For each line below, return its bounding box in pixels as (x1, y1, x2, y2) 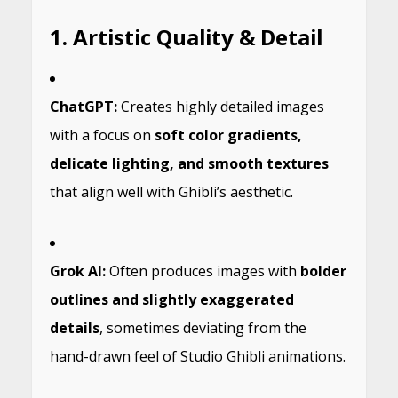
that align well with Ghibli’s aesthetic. (49, 182, 293, 202)
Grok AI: (49, 261, 106, 281)
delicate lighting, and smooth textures (49, 154, 329, 173)
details (49, 318, 99, 338)
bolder (299, 261, 346, 281)
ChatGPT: (49, 97, 117, 116)
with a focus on (49, 125, 155, 145)
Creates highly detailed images (116, 97, 324, 116)
